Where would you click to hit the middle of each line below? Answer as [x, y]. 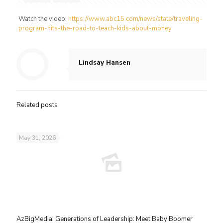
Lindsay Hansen [105, 63]
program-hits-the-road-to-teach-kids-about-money [95, 28]
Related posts [37, 105]
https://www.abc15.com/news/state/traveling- [135, 19]
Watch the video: [43, 19]
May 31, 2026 [37, 138]
